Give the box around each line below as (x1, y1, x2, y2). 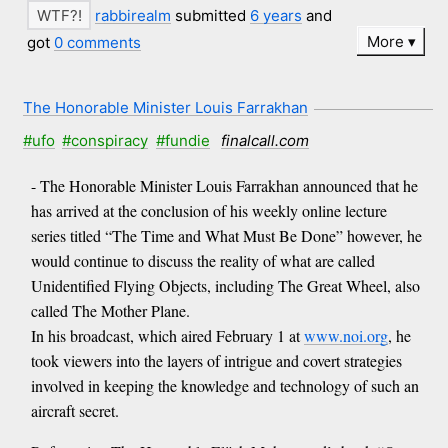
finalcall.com (221, 131, 310, 150)
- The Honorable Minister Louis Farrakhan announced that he (30, 175, 418, 197)
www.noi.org (303, 325, 388, 347)
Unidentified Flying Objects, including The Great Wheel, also (30, 275, 420, 297)
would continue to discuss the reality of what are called (30, 250, 375, 272)
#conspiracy (62, 131, 149, 150)
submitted (171, 5, 251, 25)
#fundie (155, 131, 210, 150)
